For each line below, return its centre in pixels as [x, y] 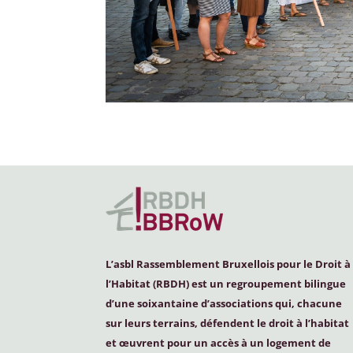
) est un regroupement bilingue [266, 283]
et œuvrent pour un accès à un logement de [219, 342]
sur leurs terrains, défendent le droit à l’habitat [228, 323]
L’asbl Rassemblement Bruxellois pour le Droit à [229, 264]
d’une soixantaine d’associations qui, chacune [224, 303]
